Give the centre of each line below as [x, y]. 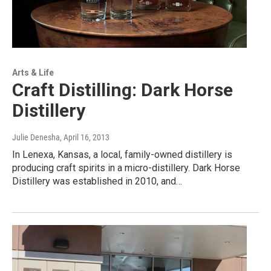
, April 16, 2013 [85, 138]
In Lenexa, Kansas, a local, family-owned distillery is [122, 155]
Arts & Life [33, 73]
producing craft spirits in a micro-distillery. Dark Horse [126, 168]
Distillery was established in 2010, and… [97, 181]
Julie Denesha [36, 138]
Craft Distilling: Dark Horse [122, 90]
